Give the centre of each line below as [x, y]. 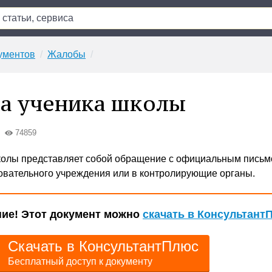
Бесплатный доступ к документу [80, 261]
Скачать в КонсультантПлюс [103, 246]
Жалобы [66, 54]
